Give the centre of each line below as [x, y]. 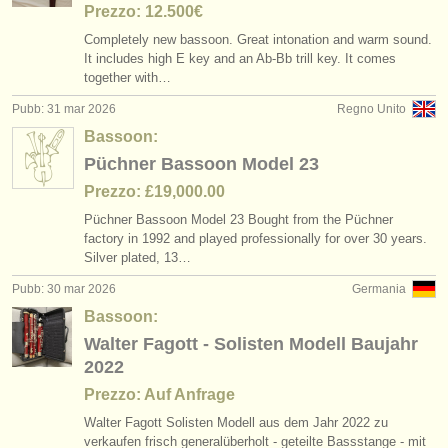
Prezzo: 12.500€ [143, 11]
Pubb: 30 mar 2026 [64, 289]
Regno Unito [371, 109]
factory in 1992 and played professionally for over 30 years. [255, 238]
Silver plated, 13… [137, 257]
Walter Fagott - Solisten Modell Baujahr [251, 344]
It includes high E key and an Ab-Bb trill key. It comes [240, 58]
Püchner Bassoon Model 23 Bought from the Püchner [238, 219]
